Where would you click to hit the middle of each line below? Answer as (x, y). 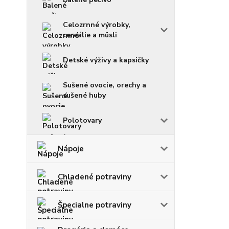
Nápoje (71, 148)
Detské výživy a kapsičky (106, 60)
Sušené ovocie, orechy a (105, 85)
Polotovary (82, 120)
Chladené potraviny (95, 177)
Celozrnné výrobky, (97, 25)
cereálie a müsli (90, 35)
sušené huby (84, 95)
